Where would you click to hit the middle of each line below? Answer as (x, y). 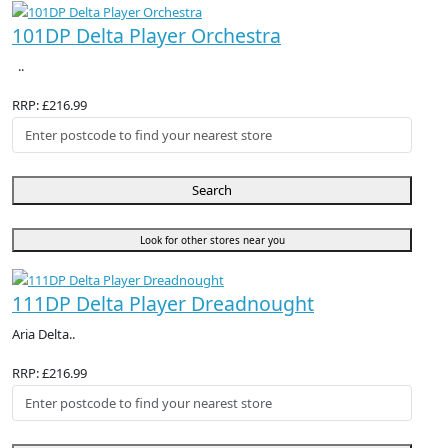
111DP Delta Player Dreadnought (163, 304)
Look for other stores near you (212, 240)
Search (212, 190)
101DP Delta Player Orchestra (146, 35)
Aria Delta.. (43, 334)
